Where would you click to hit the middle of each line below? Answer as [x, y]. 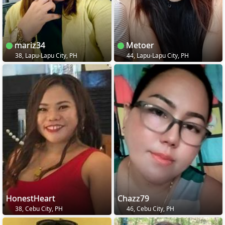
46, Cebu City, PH [149, 209]
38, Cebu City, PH [38, 209]
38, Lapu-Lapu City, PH [45, 56]
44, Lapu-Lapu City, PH [157, 56]
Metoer [139, 45]
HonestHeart [31, 199]
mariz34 [29, 45]
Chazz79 [133, 199]
